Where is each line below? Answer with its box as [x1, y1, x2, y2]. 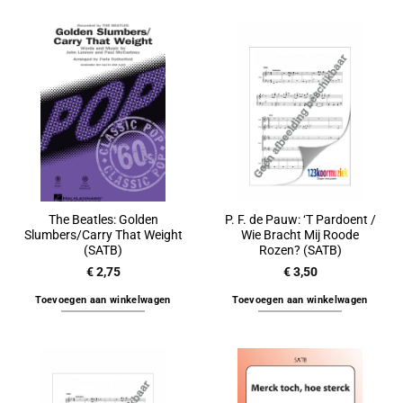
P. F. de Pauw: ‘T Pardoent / [224, 212, 376, 228]
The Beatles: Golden [48, 212, 158, 228]
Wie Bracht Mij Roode [241, 228, 359, 243]
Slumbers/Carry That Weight [23, 228, 183, 243]
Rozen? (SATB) [258, 243, 342, 258]
